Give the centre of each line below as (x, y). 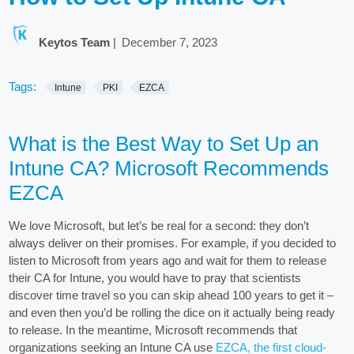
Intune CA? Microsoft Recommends (169, 168)
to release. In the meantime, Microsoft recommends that (153, 330)
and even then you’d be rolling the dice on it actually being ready (172, 312)
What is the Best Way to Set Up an (164, 143)
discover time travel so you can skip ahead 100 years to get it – (171, 295)
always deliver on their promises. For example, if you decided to (173, 243)
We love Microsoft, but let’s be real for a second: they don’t (159, 225)
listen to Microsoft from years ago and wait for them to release (168, 260)
